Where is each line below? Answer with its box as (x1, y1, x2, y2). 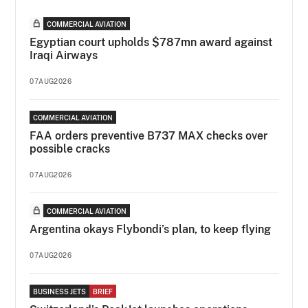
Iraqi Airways (30, 48, 98, 62)
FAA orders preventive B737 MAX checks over (30, 129, 268, 142)
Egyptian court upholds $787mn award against (30, 35, 273, 49)
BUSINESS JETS (33, 287, 87, 296)
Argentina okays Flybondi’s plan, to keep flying (30, 222, 272, 236)
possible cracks (30, 142, 111, 155)
